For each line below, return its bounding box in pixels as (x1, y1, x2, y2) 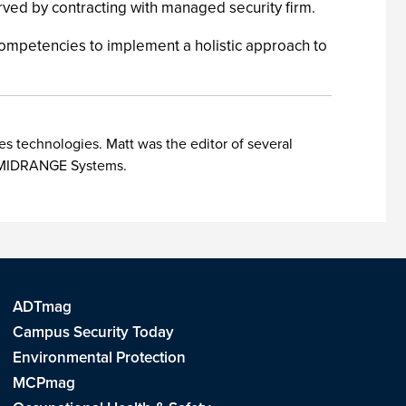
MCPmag (12, 372, 75, 394)
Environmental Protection (12, 346, 186, 369)
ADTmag (12, 295, 72, 318)
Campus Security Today (12, 321, 174, 343)
